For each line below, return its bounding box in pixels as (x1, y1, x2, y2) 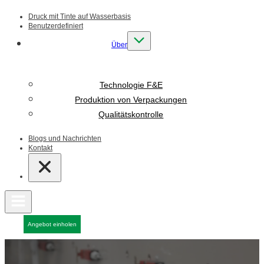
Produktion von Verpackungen (75, 95, 187, 104)
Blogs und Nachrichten (28, 134, 101, 143)
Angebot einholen (28, 221, 77, 227)
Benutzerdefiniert (28, 22, 83, 30)
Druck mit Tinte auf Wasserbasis (28, 12, 131, 21)
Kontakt (28, 144, 52, 152)
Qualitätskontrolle (98, 110, 164, 119)
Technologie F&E (99, 80, 163, 90)
